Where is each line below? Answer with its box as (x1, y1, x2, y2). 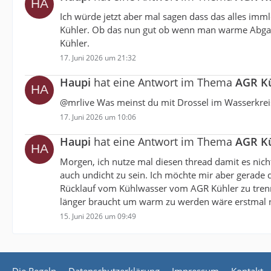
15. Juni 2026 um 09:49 (60, 211, 136, 221)
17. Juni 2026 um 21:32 (60, 52, 136, 63)
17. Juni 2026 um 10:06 (60, 111, 136, 122)
